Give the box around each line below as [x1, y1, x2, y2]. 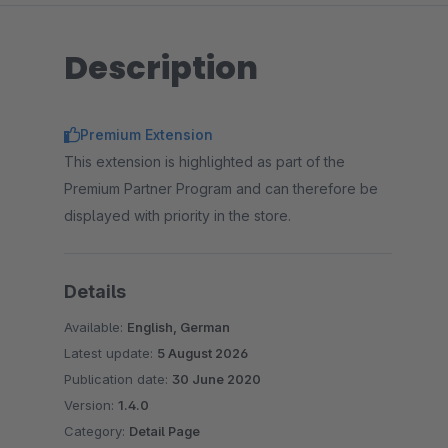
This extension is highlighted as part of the [64, 153, 345, 170]
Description [64, 45, 258, 90]
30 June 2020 [172, 371, 261, 387]
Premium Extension [80, 126, 213, 143]
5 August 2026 [157, 345, 248, 361]
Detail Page [129, 423, 200, 439]
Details [64, 281, 126, 302]
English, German [127, 319, 230, 335]
